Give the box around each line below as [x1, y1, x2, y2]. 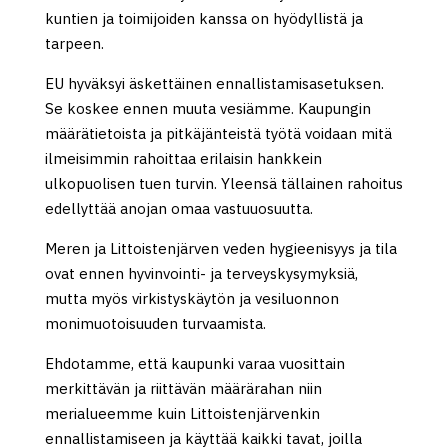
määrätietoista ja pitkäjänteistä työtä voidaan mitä [44, 124, 392, 143]
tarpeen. [44, 34, 104, 53]
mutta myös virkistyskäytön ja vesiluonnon [44, 289, 339, 308]
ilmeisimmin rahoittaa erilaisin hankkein [44, 149, 322, 168]
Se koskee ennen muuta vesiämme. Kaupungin [44, 99, 371, 118]
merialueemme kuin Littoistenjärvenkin [44, 404, 320, 423]
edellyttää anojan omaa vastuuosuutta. [44, 199, 313, 218]
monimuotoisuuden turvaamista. [44, 314, 266, 333]
